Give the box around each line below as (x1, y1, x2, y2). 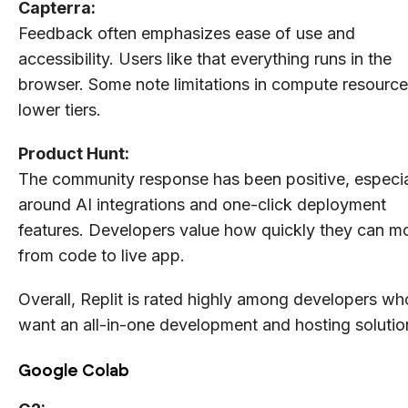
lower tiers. (18, 99, 101, 119)
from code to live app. (18, 245, 185, 265)
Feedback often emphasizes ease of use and (18, 23, 355, 43)
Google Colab (18, 360, 129, 381)
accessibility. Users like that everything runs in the (18, 48, 392, 68)
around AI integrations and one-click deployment (18, 194, 386, 214)
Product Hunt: (18, 143, 129, 163)
